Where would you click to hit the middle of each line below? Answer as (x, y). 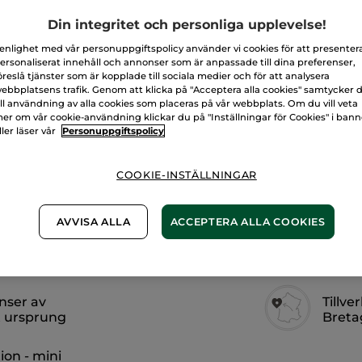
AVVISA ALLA (93, 222)
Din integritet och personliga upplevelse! (187, 25)
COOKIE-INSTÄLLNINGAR (187, 175)
